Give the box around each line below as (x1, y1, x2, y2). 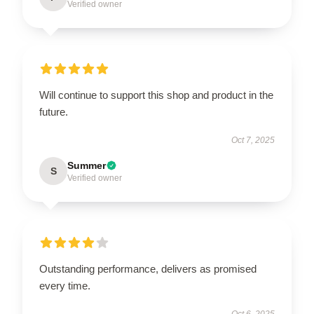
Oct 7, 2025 (231, 135, 275, 145)
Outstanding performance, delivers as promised (39, 262, 257, 275)
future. (39, 105, 68, 118)
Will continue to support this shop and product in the (39, 88, 273, 101)
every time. (39, 279, 90, 292)
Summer (67, 159, 106, 171)
